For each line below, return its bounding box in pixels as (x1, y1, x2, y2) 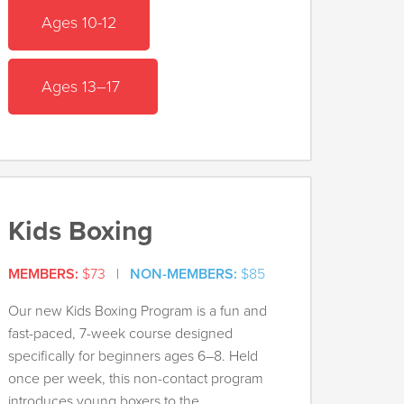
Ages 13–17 (41, 76, 124, 96)
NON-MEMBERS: (129, 265, 237, 284)
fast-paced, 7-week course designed (7, 325, 233, 344)
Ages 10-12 (41, 12, 116, 32)
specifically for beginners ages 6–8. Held (7, 347, 258, 366)
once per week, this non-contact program (7, 370, 263, 389)
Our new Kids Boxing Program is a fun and (7, 302, 267, 321)
